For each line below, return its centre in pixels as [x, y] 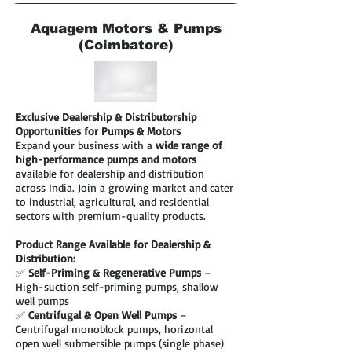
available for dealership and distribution [110, 174]
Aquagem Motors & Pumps [126, 29]
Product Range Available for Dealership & [113, 244]
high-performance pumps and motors [106, 159]
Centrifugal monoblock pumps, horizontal [114, 329]
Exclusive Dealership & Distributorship [106, 117]
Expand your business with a [86, 145]
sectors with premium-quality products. [111, 216]
